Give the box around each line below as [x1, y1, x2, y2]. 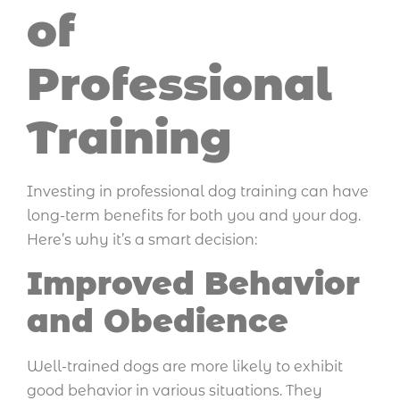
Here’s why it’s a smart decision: [27, 231, 257, 249]
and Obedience [27, 301, 288, 340]
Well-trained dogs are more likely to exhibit [27, 357, 343, 375]
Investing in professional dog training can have [27, 183, 369, 201]
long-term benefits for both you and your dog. [27, 207, 361, 225]
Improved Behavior [27, 263, 360, 303]
